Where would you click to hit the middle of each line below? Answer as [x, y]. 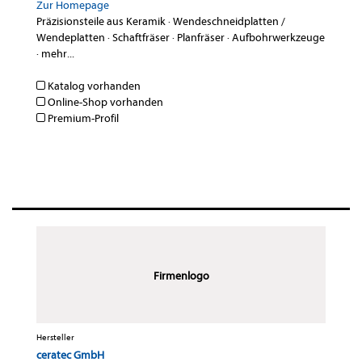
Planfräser [201, 38]
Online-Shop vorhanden [104, 103]
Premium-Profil [82, 119]
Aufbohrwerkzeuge [278, 38]
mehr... [58, 54]
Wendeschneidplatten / [229, 22]
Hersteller [55, 338]
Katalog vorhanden [93, 86]
